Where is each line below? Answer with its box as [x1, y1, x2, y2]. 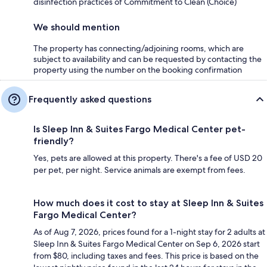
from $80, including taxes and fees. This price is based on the [33, 250, 259, 262]
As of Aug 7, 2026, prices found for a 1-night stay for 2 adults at [33, 226, 265, 238]
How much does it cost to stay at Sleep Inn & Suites [33, 197, 263, 209]
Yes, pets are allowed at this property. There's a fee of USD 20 [33, 153, 262, 164]
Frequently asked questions [29, 94, 151, 105]
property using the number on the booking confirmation [33, 64, 242, 76]
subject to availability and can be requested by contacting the [33, 54, 262, 65]
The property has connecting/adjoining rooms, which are [33, 43, 244, 54]
